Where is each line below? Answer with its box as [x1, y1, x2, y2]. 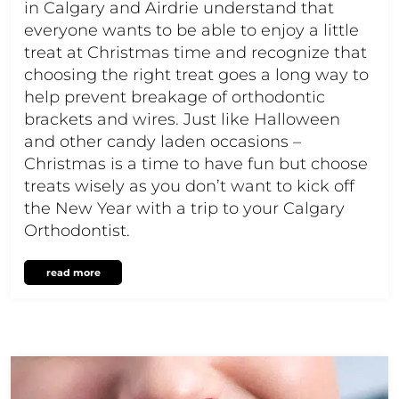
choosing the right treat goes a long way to [24, 64, 369, 85]
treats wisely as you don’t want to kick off [24, 175, 354, 196]
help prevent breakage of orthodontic [24, 86, 325, 107]
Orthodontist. [24, 220, 130, 240]
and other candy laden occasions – [24, 131, 301, 151]
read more [45, 265, 101, 279]
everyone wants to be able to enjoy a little [24, 20, 359, 40]
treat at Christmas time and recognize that [24, 42, 367, 62]
